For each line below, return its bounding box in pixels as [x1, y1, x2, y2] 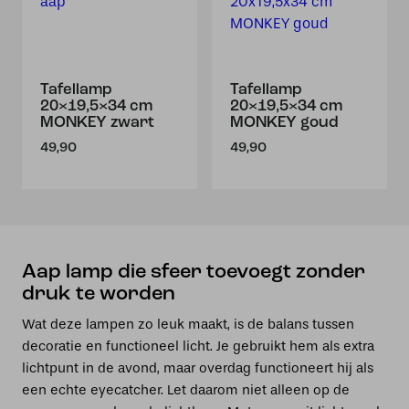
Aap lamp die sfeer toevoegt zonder [22, 262, 365, 283]
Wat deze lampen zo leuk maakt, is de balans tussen [22, 316, 354, 332]
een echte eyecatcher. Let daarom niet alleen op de [22, 382, 350, 398]
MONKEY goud [230, 115, 339, 131]
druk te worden [22, 284, 175, 305]
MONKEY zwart [40, 115, 154, 131]
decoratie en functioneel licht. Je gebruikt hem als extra [22, 338, 374, 354]
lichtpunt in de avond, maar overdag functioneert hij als [22, 360, 373, 376]
